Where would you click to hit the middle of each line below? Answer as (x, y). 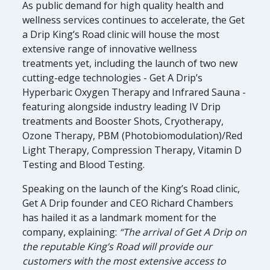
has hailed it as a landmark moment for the (120, 217)
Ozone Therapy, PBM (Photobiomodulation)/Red (133, 135)
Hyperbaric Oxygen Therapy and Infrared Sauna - (134, 92)
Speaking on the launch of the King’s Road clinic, (131, 188)
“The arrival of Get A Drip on (183, 232)
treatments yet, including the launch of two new (130, 63)
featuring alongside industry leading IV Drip (122, 106)
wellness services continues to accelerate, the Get (134, 20)
